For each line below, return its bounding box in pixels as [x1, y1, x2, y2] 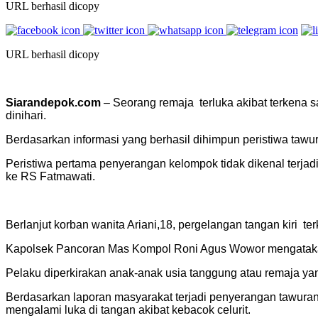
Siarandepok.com [6, 96, 101, 109]
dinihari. [6, 109, 46, 121]
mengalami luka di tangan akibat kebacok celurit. [6, 303, 251, 316]
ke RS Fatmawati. [6, 170, 95, 182]
